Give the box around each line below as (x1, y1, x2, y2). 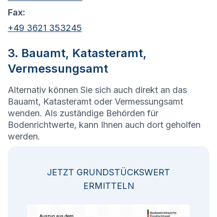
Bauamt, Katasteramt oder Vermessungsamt (8, 96, 183, 107)
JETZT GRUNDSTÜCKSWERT (47, 167, 170, 178)
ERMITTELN (83, 181, 134, 191)
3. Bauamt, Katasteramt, (8, 46, 147, 61)
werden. (8, 131, 40, 142)
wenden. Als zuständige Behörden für (8, 108, 158, 119)
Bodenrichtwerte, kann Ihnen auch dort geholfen (8, 120, 201, 130)
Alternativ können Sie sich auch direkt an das (8, 85, 187, 95)
